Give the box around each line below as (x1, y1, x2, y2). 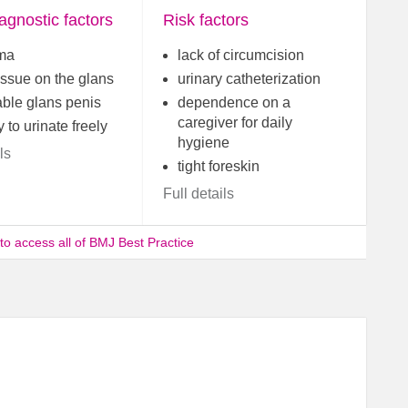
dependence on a (178, 95, 291, 111)
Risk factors (163, 11, 250, 30)
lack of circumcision (178, 47, 305, 64)
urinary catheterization (178, 71, 321, 87)
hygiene (178, 135, 230, 151)
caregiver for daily (178, 115, 293, 131)
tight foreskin (178, 158, 260, 175)
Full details (163, 186, 235, 202)
